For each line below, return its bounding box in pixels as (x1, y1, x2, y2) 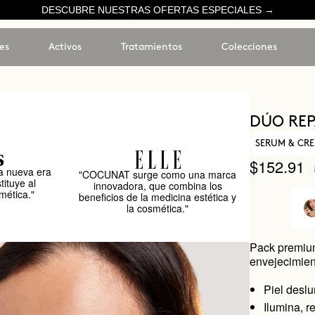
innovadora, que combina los (93, 179, 222, 193)
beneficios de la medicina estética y (79, 190, 237, 204)
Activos (48, 42, 82, 51)
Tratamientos (120, 42, 182, 51)
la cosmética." (127, 201, 189, 215)
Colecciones (221, 42, 277, 51)
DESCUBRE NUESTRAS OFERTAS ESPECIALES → (41, 4, 274, 15)
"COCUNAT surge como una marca (79, 167, 237, 181)
